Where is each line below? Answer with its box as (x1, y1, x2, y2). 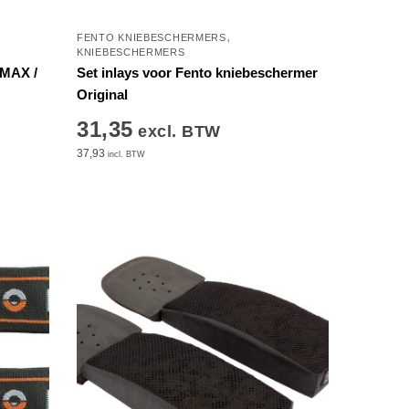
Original (77, 86, 129, 102)
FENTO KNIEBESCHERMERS (77, 31, 226, 43)
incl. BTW (105, 149, 146, 159)
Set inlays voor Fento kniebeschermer (77, 64, 319, 80)
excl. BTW (132, 121, 221, 141)
